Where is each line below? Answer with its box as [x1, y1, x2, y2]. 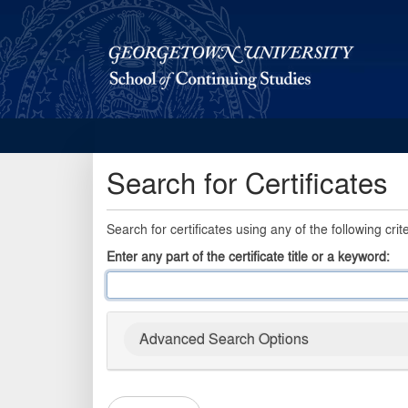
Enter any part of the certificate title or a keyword [107, 246, 386, 265]
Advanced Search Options [139, 328, 309, 350]
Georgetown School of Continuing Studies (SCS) [93, 132, 382, 154]
